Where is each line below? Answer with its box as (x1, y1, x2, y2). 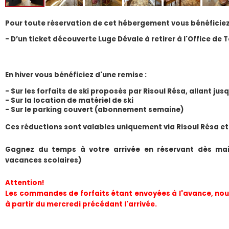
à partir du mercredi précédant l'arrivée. (5, 199, 157, 209)
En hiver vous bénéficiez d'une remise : (5, 70, 147, 80)
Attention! (5, 177, 44, 188)
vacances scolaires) (5, 155, 81, 165)
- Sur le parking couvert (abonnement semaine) (5, 104, 185, 114)
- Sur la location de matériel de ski (5, 95, 133, 105)
